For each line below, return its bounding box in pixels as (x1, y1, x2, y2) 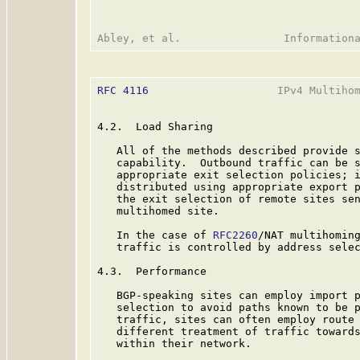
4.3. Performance (97, 265, 207, 277)
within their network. (97, 337, 252, 350)
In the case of (97, 229, 213, 241)
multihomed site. (97, 205, 219, 217)
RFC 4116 (97, 84, 149, 96)
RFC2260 (213, 229, 258, 241)
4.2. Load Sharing (97, 121, 213, 133)
